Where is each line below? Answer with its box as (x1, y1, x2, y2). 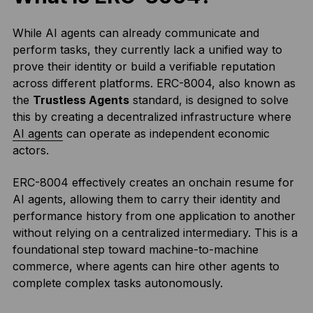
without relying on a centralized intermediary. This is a (12, 226, 298, 240)
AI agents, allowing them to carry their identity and (12, 192, 280, 206)
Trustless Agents (32, 93, 129, 107)
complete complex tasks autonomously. (12, 276, 223, 290)
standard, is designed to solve (129, 93, 289, 107)
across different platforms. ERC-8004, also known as (12, 76, 296, 90)
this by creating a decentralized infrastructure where (12, 110, 291, 124)
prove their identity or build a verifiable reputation (12, 59, 275, 73)
